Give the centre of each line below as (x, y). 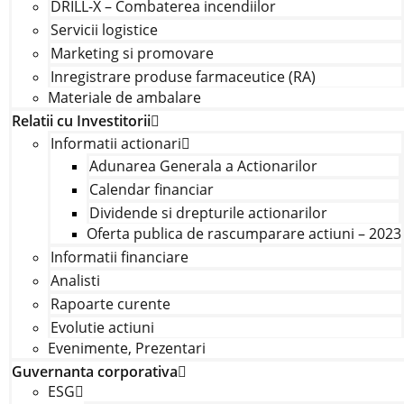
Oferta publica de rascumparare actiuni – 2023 (243, 234)
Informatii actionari (115, 143)
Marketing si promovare (132, 53)
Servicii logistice (104, 30)
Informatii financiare (119, 257)
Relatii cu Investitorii (81, 121)
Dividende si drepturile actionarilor (208, 213)
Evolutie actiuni (102, 327)
